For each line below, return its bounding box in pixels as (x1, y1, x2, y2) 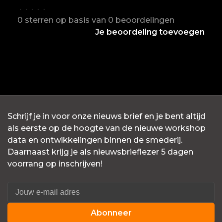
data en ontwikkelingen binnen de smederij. (7, 135, 182, 145)
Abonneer (90, 208, 132, 218)
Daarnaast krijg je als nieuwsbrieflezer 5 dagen (7, 147, 193, 157)
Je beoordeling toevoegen (95, 27, 205, 37)
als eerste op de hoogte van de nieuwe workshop (7, 123, 206, 133)
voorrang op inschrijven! (7, 159, 103, 168)
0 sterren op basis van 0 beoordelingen (17, 15, 174, 25)
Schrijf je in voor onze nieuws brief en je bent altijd (7, 111, 206, 121)
